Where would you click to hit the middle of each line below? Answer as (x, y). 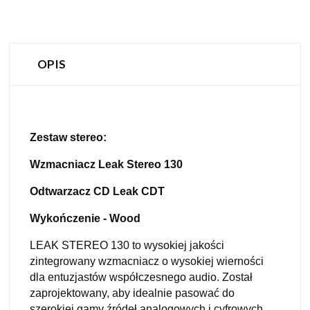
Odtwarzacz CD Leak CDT (97, 191)
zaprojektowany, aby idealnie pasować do (132, 293)
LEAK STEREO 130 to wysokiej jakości (127, 245)
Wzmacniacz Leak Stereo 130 (106, 164)
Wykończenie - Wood (85, 218)
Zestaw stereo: (68, 137)
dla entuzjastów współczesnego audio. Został (141, 277)
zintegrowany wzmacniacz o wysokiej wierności (147, 261)
